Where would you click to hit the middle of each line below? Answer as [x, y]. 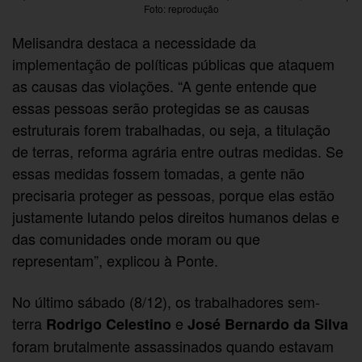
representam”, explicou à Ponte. [116, 260]
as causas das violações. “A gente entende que [165, 85]
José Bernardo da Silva [268, 324]
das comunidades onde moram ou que [137, 238]
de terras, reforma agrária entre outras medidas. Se [178, 151]
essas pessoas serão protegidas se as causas [161, 107]
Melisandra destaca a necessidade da [135, 42]
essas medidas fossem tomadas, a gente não [159, 173]
